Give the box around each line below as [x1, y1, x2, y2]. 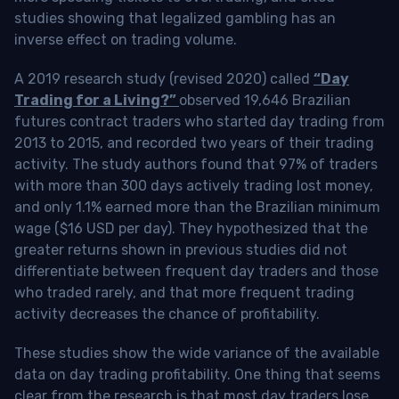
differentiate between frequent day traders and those [14, 262, 379, 280]
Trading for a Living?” [14, 91, 179, 109]
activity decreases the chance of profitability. [14, 305, 320, 322]
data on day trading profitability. [14, 365, 234, 383]
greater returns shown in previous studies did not [14, 240, 347, 258]
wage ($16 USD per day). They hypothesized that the [14, 219, 368, 237]
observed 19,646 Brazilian [179, 91, 351, 109]
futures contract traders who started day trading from [14, 112, 385, 130]
